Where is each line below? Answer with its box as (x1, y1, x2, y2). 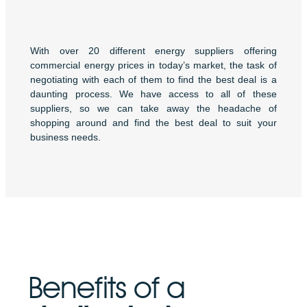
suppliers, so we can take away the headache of (30, 103, 277, 114)
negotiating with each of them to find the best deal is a (30, 74, 277, 85)
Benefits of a (28, 269, 186, 305)
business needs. (30, 132, 101, 143)
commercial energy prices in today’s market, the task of (30, 60, 277, 71)
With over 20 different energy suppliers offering (30, 45, 277, 56)
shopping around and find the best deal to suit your (30, 117, 277, 128)
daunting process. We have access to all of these (30, 88, 277, 99)
